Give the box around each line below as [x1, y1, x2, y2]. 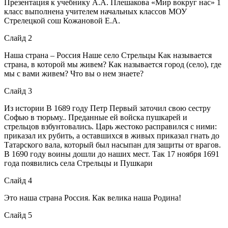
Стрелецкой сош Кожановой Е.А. [4, 16, 120, 25]
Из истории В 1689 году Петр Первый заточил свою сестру [4, 103, 211, 112]
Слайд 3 [4, 86, 32, 95]
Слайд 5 [4, 210, 32, 219]
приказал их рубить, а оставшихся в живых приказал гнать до [4, 131, 219, 140]
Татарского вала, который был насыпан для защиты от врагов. [4, 140, 221, 149]
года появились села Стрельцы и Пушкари [4, 158, 153, 167]
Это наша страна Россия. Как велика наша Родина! [4, 193, 181, 202]
